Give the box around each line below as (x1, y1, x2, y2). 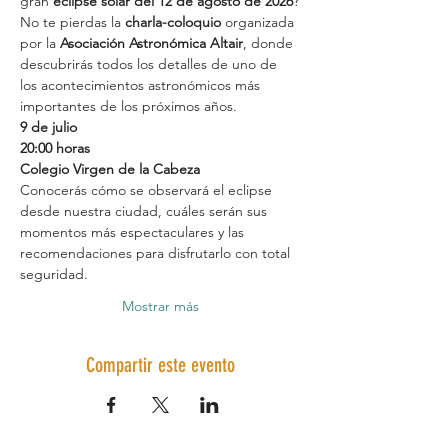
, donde (243, 34, 297, 52)
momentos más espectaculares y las (20, 223, 248, 241)
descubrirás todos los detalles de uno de (20, 55, 281, 73)
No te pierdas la (20, 13, 125, 31)
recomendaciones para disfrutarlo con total (20, 244, 294, 262)
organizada (221, 13, 298, 31)
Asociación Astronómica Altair (60, 34, 243, 52)
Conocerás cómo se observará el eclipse (20, 181, 276, 199)
